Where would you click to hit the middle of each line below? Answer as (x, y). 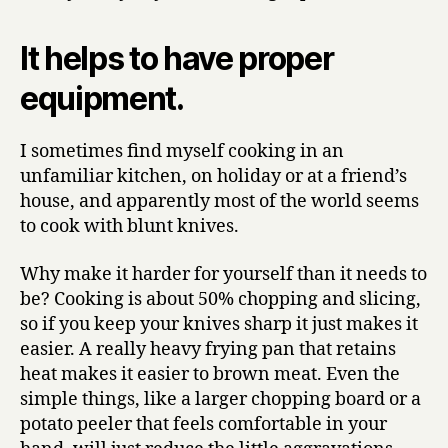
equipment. (102, 98)
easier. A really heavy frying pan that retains (208, 349)
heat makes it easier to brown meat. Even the (210, 374)
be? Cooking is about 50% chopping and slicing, (220, 299)
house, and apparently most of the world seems (219, 201)
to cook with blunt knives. (129, 226)
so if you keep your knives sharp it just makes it (219, 324)
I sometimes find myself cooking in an (182, 151)
